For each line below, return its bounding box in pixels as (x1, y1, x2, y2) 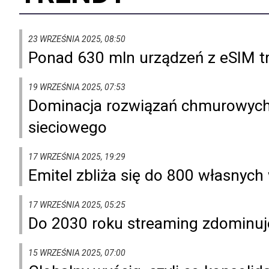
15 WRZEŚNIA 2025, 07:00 (28, 247, 125, 258)
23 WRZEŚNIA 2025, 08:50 (28, 34, 125, 44)
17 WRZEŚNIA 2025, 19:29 (28, 151, 125, 162)
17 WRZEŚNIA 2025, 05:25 (28, 199, 125, 210)
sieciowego (28, 118, 107, 136)
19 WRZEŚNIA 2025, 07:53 (28, 82, 125, 92)
